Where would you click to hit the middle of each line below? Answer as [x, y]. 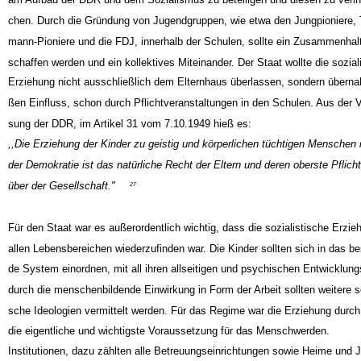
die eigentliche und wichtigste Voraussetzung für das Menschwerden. [168, 346]
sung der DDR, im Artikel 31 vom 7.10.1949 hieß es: [129, 139]
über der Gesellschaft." [61, 201]
